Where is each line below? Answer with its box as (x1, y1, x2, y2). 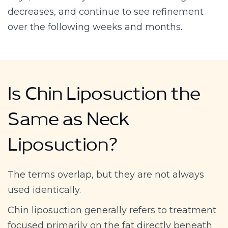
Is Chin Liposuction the (8, 86, 201, 110)
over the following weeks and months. (8, 21, 182, 33)
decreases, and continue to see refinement (8, 6, 204, 17)
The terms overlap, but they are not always (8, 168, 204, 180)
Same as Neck (8, 111, 130, 135)
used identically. (8, 184, 81, 195)
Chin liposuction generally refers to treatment (8, 204, 216, 216)
